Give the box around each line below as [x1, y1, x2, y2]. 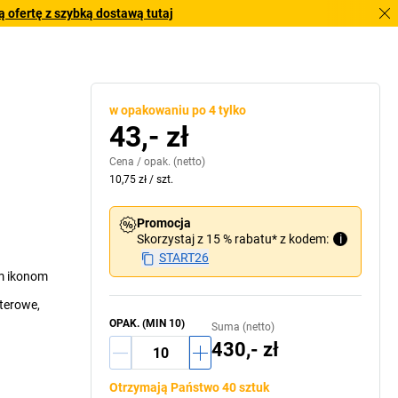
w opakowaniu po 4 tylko [109, 103, 246, 117]
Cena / [109, 155, 144, 168]
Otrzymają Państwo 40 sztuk [109, 380, 269, 394]
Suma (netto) [211, 321, 275, 333]
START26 [159, 251, 209, 265]
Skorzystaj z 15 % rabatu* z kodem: [137, 232, 329, 246]
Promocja [137, 216, 191, 230]
